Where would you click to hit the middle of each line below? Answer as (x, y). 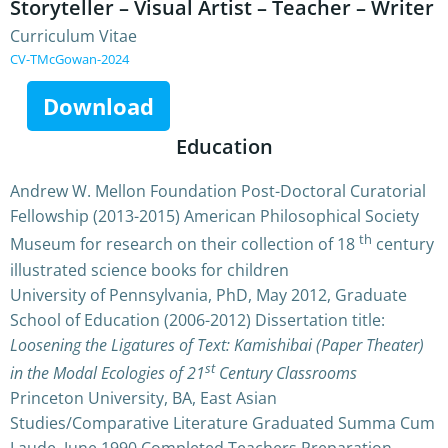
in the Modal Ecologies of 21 (107, 372)
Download (98, 106)
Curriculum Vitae (73, 36)
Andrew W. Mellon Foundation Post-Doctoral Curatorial (218, 191)
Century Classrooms (286, 372)
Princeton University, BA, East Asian (143, 397)
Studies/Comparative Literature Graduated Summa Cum (222, 422)
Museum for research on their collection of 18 (184, 244)
